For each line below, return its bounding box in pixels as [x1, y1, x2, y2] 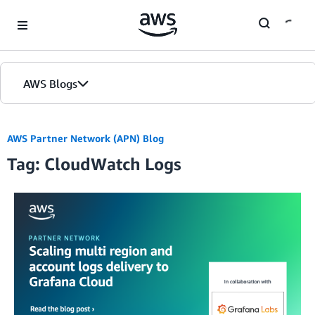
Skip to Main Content [6, 8, 100, 20]
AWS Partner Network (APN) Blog [7, 132, 164, 144]
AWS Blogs [23, 77, 77, 91]
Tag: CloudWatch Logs [7, 154, 181, 174]
